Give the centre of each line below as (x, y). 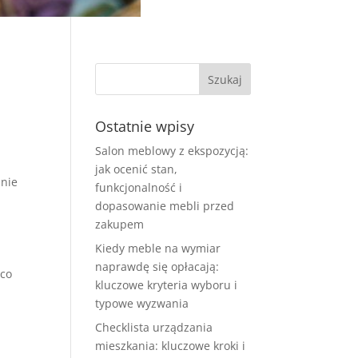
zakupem (120, 224)
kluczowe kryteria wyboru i (167, 285)
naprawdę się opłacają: (157, 267)
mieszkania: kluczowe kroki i (171, 346)
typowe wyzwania (142, 303)
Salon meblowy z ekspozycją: (172, 151)
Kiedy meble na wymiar (158, 248)
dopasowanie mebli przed (165, 206)
